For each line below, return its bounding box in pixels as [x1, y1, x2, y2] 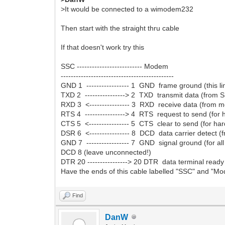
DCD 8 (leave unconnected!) [61, 148, 152, 156]
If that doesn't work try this [61, 43, 145, 51]
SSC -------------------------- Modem [61, 62, 169, 70]
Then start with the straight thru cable [61, 24, 180, 32]
